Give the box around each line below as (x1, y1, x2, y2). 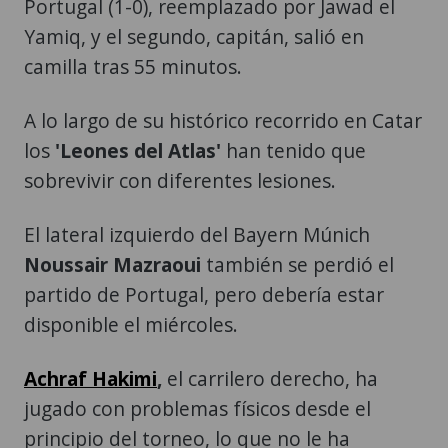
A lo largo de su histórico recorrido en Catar (24, 106, 422, 134)
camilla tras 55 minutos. (24, 52, 242, 80)
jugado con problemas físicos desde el (24, 394, 371, 422)
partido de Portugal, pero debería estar (24, 280, 384, 308)
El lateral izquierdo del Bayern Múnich (24, 220, 370, 248)
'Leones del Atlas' (55, 136, 221, 164)
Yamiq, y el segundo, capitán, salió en (24, 22, 364, 50)
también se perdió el (201, 250, 394, 278)
